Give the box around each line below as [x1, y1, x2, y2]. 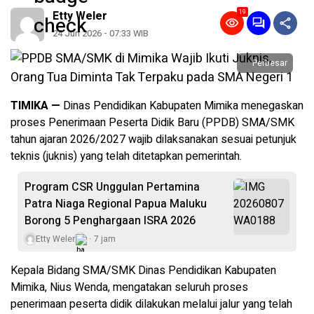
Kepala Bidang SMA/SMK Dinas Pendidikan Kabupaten [11, 262, 276, 279]
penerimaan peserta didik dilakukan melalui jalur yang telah [11, 296, 292, 313]
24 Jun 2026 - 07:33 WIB [53, 27, 149, 40]
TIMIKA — [11, 97, 60, 114]
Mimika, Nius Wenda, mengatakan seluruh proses [11, 279, 248, 296]
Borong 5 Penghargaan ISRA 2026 [25, 212, 196, 229]
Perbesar [252, 57, 287, 69]
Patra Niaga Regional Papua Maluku [25, 196, 207, 212]
